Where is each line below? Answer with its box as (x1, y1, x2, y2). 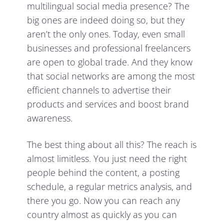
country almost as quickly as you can (27, 208, 177, 221)
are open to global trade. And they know (27, 56, 193, 68)
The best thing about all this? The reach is (27, 138, 197, 151)
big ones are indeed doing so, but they (27, 14, 185, 26)
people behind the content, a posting (27, 166, 180, 179)
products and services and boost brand (27, 98, 189, 110)
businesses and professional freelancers (27, 42, 191, 54)
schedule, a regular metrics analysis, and (27, 180, 192, 193)
